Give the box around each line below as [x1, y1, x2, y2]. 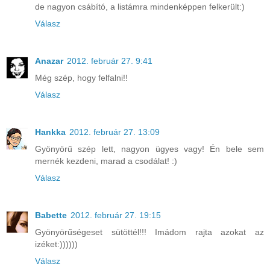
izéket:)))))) [35, 239, 78, 250]
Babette [35, 210, 67, 221]
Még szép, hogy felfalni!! [35, 73, 128, 83]
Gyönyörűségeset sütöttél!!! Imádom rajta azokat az [35, 227, 264, 237]
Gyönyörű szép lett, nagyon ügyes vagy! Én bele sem [35, 144, 264, 154]
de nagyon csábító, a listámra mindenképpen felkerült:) [35, 2, 245, 12]
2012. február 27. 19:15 [71, 210, 161, 221]
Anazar [35, 56, 63, 66]
